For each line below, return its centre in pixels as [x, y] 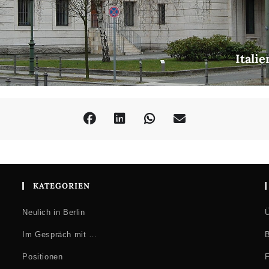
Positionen [43, 257]
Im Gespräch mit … [60, 234]
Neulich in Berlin [54, 212]
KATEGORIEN [62, 186]
